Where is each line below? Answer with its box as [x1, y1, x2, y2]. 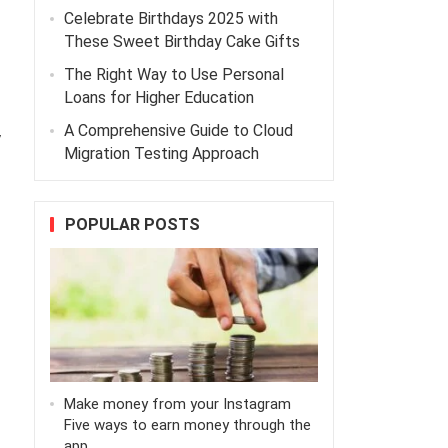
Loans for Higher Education [63, 88, 254, 108]
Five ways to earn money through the [63, 416, 311, 435]
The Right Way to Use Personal [63, 65, 284, 85]
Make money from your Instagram [63, 395, 291, 414]
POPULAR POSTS [64, 215, 200, 235]
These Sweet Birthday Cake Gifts [63, 32, 300, 52]
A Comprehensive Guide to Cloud [63, 121, 293, 141]
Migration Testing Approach [63, 144, 259, 164]
